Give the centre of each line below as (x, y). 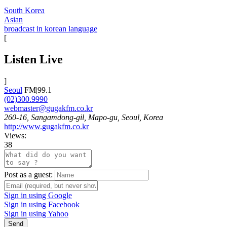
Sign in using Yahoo (36, 213)
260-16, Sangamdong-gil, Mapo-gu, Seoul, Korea (84, 117)
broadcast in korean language (51, 28)
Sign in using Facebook (42, 204)
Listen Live (33, 59)
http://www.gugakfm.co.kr (46, 126)
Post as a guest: (28, 174)
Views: (15, 135)
